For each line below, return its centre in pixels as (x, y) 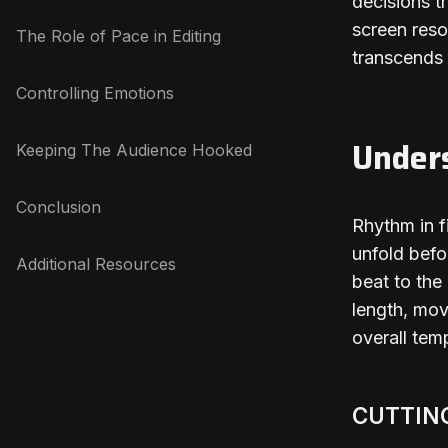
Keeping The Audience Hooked (134, 150)
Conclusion (58, 207)
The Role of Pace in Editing (118, 36)
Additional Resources (96, 264)
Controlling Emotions (95, 93)
